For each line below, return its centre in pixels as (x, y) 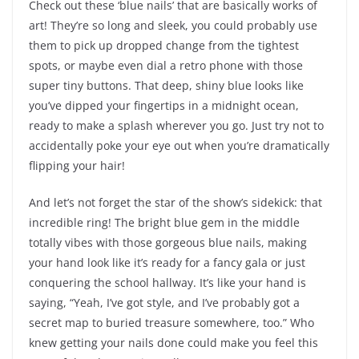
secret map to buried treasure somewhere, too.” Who (171, 323)
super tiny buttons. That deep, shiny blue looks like (166, 86)
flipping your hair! (77, 166)
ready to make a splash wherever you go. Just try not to (176, 126)
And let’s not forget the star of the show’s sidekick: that (175, 203)
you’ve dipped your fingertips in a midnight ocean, (164, 106)
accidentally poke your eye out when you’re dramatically (179, 146)
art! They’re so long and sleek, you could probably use (173, 26)
